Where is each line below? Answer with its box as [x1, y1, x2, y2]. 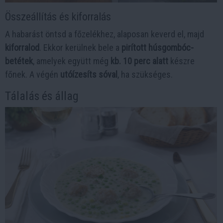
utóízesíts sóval [60, 69, 117, 80]
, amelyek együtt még [33, 56, 111, 67]
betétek [5, 56, 33, 67]
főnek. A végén [5, 69, 60, 80]
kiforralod [5, 42, 39, 53]
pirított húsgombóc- [121, 42, 194, 53]
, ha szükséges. [117, 69, 173, 80]
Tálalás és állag [5, 89, 79, 104]
